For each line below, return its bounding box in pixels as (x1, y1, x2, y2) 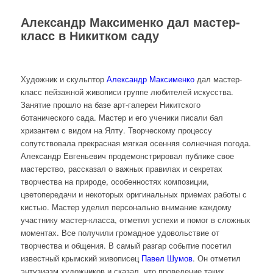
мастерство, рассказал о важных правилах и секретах (20, 162, 222, 174)
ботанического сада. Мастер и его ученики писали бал (20, 111, 223, 123)
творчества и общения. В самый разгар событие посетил (20, 239, 232, 251)
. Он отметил (192, 252, 241, 264)
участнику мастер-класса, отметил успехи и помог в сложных (20, 213, 250, 225)
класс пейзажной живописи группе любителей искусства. (20, 85, 233, 97)
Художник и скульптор (20, 73, 107, 85)
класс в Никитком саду (20, 26, 159, 44)
